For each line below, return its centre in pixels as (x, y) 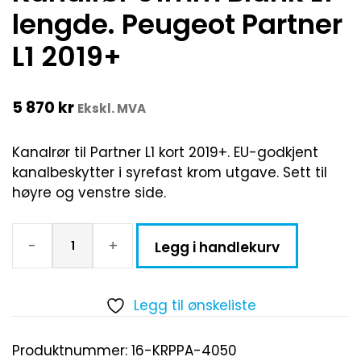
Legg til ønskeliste (195, 306)
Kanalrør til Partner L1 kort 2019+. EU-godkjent (165, 152)
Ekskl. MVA (112, 109)
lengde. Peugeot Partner (177, 25)
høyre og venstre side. (89, 192)
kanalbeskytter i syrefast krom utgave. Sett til (170, 172)
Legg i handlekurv (217, 248)
